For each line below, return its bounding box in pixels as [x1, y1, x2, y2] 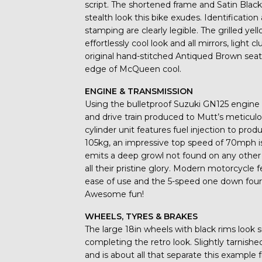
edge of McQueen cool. [85, 63, 182, 74]
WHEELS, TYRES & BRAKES [85, 211, 198, 222]
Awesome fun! [85, 188, 144, 199]
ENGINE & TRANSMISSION [85, 85, 194, 96]
